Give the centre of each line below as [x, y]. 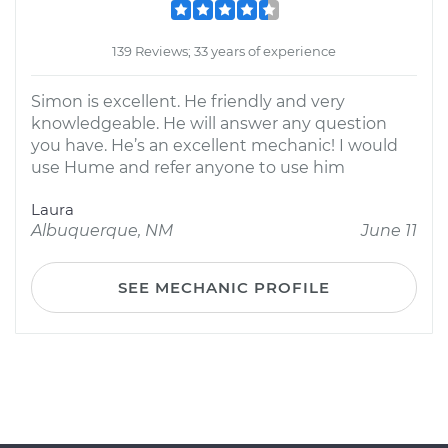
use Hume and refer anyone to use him [188, 167]
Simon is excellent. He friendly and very [188, 101]
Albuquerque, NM [102, 230]
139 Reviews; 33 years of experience [224, 51]
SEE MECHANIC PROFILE [224, 287]
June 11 [389, 230]
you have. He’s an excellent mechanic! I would [214, 145]
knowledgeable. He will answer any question [209, 123]
